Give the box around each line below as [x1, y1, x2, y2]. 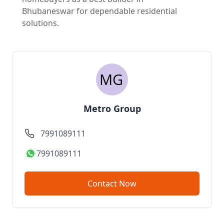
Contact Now [119, 178, 136, 189]
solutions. [22, 17, 59, 29]
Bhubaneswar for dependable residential [22, 5, 177, 17]
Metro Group [83, 102, 141, 115]
